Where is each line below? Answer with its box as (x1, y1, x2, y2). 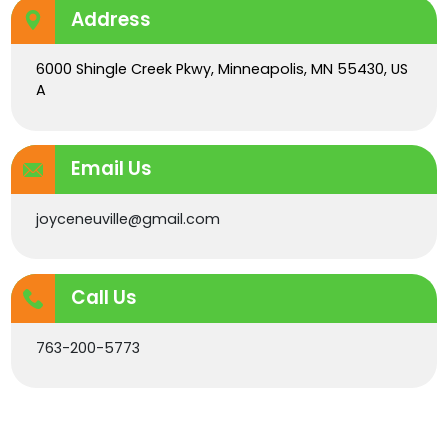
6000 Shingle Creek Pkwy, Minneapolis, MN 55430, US (35, 59, 408, 80)
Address (70, 5, 151, 33)
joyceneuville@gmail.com (35, 208, 220, 229)
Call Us (70, 284, 137, 312)
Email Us (70, 155, 152, 183)
